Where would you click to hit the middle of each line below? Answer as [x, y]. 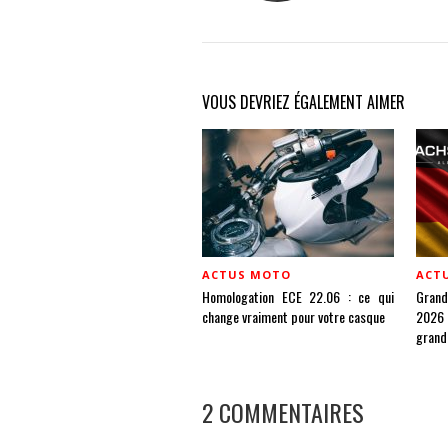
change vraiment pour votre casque [293, 316]
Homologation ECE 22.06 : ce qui [298, 296]
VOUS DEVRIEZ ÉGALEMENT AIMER [303, 102]
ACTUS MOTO [246, 274]
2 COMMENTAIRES [283, 412]
